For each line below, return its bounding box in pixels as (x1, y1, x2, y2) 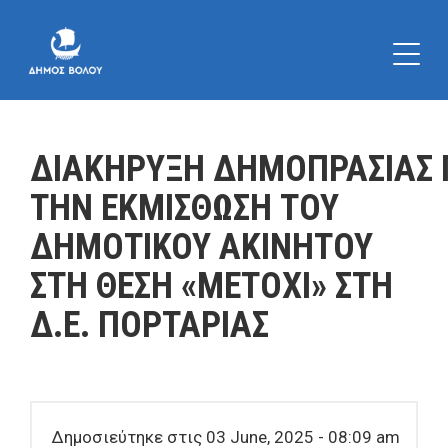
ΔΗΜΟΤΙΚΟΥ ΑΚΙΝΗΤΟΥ (30, 226, 373, 268)
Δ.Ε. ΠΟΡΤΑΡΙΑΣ (30, 304, 269, 346)
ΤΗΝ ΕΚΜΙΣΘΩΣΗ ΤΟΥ (30, 187, 339, 229)
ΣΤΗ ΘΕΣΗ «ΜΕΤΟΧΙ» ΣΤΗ (30, 265, 393, 307)
